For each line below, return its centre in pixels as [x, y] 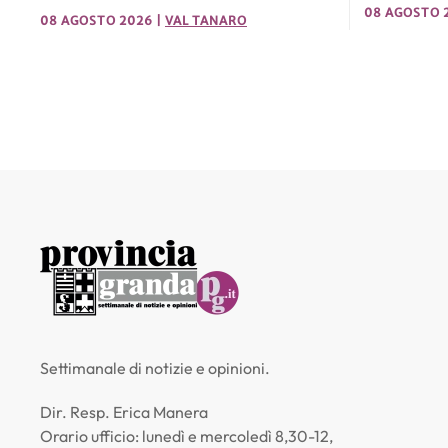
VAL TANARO [206, 21]
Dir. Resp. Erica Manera [124, 411]
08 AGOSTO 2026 [96, 21]
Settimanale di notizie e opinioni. [155, 367]
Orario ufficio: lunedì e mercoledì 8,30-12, [186, 435]
